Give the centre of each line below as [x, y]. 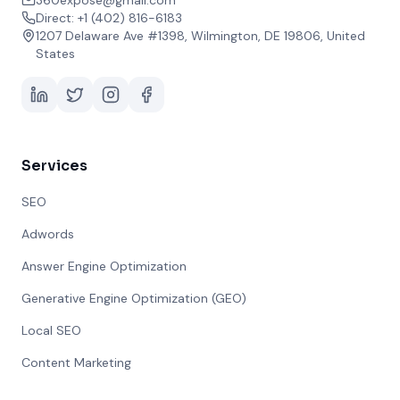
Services [54, 166]
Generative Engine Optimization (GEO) [134, 298]
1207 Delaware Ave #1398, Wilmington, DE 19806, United [200, 36]
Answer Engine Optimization [104, 266]
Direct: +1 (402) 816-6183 [109, 18]
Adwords [48, 234]
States [55, 54]
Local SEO [51, 330]
